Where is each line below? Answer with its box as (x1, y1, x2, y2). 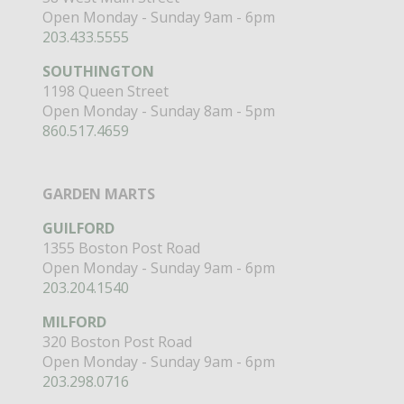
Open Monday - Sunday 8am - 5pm (41, 100, 275, 121)
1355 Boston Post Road (41, 237, 200, 258)
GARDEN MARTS (41, 183, 155, 204)
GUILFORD (41, 217, 115, 238)
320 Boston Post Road (41, 331, 192, 352)
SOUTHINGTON (41, 60, 154, 81)
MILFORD (41, 311, 106, 332)
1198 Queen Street (41, 80, 169, 101)
